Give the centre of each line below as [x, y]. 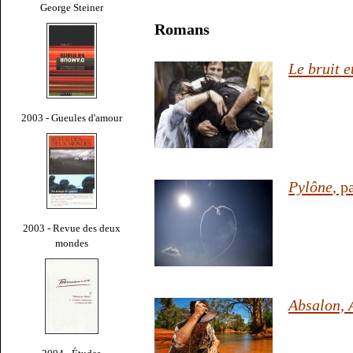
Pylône [311, 187]
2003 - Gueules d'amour [72, 117]
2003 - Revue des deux [72, 228]
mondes [72, 243]
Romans [182, 30]
